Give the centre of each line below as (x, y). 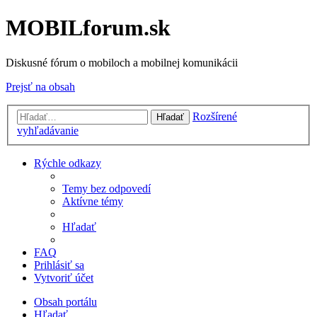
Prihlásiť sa (59, 265)
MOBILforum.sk (88, 28)
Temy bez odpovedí (106, 189)
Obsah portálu (65, 302)
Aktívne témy (93, 202)
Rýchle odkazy (68, 163)
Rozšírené (215, 117)
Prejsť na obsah (40, 86)
